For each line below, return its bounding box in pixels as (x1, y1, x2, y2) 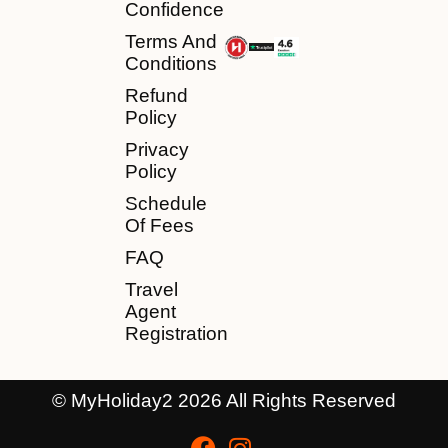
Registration (124, 323, 228, 345)
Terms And (124, 31, 217, 53)
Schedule (124, 193, 207, 215)
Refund (124, 85, 188, 107)
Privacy (124, 139, 189, 161)
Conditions (124, 53, 217, 75)
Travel (124, 279, 178, 301)
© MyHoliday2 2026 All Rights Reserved (52, 390, 396, 412)
